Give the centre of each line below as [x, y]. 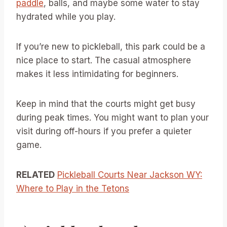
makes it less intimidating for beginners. [97, 74]
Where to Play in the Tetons [73, 188]
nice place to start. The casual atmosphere [104, 60]
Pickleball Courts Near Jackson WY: [130, 175]
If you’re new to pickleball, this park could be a [111, 46]
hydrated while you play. [66, 16]
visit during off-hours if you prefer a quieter [104, 131]
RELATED [35, 175]
